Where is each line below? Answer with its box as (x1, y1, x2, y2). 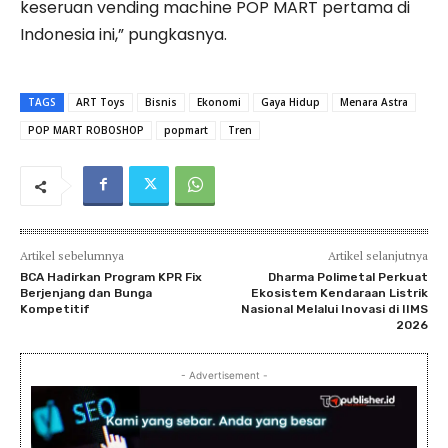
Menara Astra (340, 94, 408, 109)
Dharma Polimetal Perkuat (267, 269, 428, 284)
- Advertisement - (180, 368, 268, 381)
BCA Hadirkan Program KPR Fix (20, 269, 202, 284)
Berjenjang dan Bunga (20, 285, 152, 300)
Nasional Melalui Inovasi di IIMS (240, 301, 428, 316)
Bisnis (145, 94, 177, 109)
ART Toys (76, 94, 125, 109)
